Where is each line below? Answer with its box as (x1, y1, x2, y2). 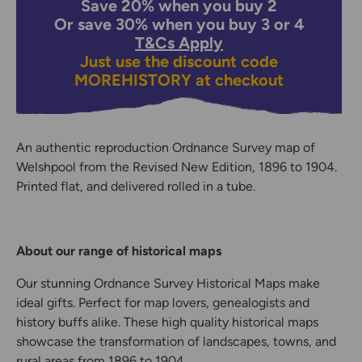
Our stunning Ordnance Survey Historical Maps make (16, 276, 320, 292)
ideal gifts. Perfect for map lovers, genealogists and (16, 295, 309, 311)
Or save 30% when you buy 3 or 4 (53, 15, 305, 35)
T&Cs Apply (135, 33, 224, 53)
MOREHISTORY (74, 70, 192, 90)
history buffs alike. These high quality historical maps (16, 314, 318, 330)
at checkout (192, 70, 284, 90)
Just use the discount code (80, 52, 279, 72)
